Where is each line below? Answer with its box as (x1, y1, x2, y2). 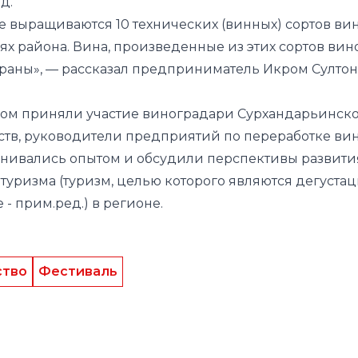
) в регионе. (84, 196, 163, 211)
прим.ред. (15, 196, 84, 211)
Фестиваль (38, 264, 117, 279)
